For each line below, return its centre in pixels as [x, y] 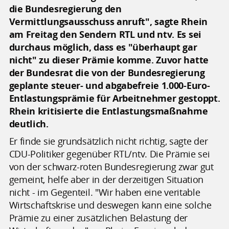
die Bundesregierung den [65, 8]
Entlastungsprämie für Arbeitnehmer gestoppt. [114, 98]
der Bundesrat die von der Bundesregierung [107, 72]
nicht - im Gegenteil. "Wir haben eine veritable [105, 192]
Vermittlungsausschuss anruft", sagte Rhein [108, 21]
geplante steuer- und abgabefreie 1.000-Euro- [109, 85]
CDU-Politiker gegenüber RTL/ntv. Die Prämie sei [109, 154]
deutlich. [29, 123]
